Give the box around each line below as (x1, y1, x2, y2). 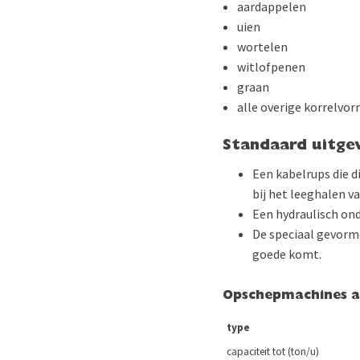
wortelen (237, 39, 288, 55)
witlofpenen (237, 59, 306, 75)
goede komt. (252, 246, 321, 262)
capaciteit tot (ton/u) (224, 345, 319, 358)
